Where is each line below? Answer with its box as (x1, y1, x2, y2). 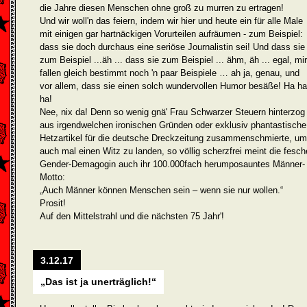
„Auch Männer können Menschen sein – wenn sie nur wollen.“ (40, 185, 283, 195)
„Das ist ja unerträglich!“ (40, 276, 156, 287)
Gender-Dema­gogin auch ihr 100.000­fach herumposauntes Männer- (40, 159, 305, 169)
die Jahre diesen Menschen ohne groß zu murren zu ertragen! (40, 3, 284, 13)
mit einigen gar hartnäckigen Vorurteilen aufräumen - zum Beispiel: (40, 29, 303, 39)
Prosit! (40, 198, 66, 208)
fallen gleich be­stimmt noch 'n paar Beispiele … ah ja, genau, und (40, 68, 299, 78)
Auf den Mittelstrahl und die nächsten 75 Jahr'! (40, 211, 224, 221)
